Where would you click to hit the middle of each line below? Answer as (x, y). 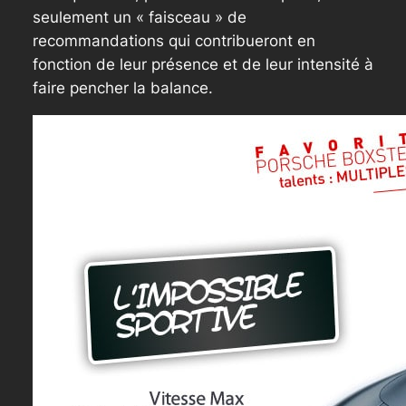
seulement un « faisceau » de (139, 18)
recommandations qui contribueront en (174, 41)
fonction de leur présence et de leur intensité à (203, 65)
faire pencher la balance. (122, 88)
